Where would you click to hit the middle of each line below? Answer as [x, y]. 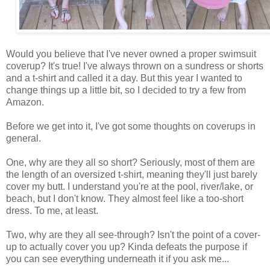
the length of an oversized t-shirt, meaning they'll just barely [132, 174]
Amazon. [25, 102]
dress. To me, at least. [52, 210]
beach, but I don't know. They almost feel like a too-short [125, 198]
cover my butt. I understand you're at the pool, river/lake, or [130, 186]
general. [24, 138]
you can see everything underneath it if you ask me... [118, 259]
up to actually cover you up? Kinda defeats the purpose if [127, 246]
